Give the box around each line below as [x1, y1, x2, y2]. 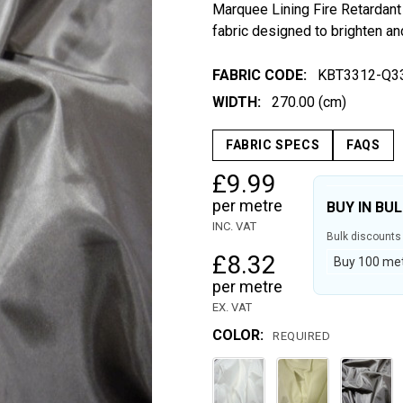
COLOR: [212, 326, 267, 344]
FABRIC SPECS [226, 137, 320, 152]
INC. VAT [212, 219, 256, 233]
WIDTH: [212, 93, 261, 111]
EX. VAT [212, 300, 252, 314]
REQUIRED [273, 329, 330, 344]
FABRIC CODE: [212, 66, 307, 84]
